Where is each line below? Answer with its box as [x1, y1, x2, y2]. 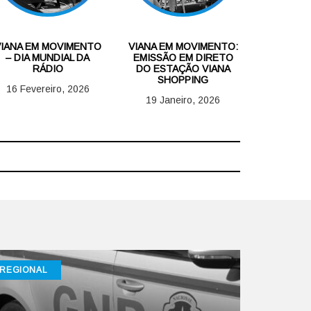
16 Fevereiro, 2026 [6, 83, 90, 94]
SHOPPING [158, 74, 208, 85]
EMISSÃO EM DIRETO [133, 51, 233, 63]
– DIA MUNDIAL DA [6, 51, 90, 63]
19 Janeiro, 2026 [146, 94, 220, 106]
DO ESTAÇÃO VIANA [135, 62, 230, 74]
